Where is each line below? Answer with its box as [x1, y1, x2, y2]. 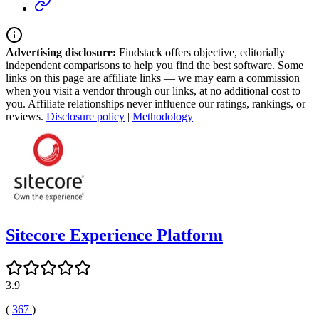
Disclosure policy [46, 110, 125, 122]
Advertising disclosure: [6, 46, 116, 58]
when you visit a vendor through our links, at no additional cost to [6, 84, 300, 97]
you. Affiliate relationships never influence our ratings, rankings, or [6, 97, 305, 110]
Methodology [132, 110, 193, 122]
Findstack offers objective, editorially [116, 46, 285, 58]
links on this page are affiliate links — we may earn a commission [6, 71, 300, 84]
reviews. [6, 110, 46, 122]
